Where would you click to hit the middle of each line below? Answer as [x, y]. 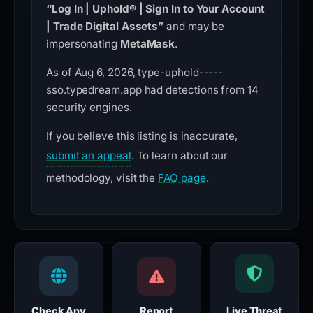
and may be [194, 27]
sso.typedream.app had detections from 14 [152, 90]
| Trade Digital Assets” [105, 27]
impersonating [83, 44]
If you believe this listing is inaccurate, [142, 136]
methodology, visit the [102, 178]
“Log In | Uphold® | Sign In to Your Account [155, 9]
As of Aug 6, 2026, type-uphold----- [135, 73]
